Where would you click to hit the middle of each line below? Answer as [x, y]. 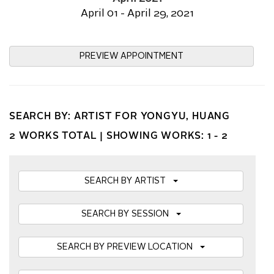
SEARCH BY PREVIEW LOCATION [128, 247]
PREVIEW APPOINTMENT [131, 56]
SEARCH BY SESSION [128, 214]
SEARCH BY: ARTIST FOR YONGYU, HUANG [120, 117]
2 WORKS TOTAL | [58, 136]
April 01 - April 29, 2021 [137, 14]
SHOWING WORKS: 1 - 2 [167, 136]
